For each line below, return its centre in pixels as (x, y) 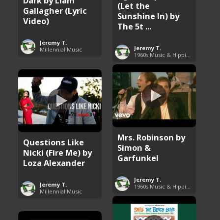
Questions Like (54, 142)
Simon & (134, 147)
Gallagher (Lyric (55, 10)
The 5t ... (135, 26)
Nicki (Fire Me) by (58, 152)
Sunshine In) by (149, 16)
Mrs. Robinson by (151, 137)
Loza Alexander (54, 163)
